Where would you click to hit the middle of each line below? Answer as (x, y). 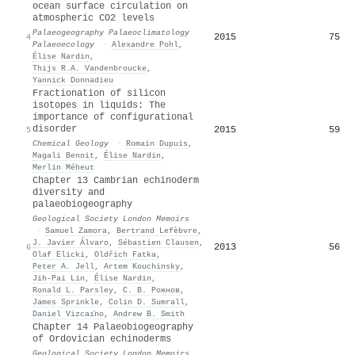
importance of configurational (113, 117)
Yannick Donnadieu (73, 80)
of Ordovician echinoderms (102, 339)
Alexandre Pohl (145, 44)
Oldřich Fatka (125, 254)
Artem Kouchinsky (142, 266)
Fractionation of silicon (99, 93)
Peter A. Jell (63, 266)
